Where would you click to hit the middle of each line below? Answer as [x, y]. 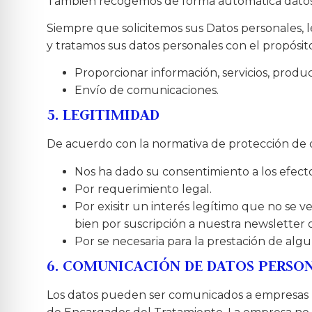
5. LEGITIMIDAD [103, 115]
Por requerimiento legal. [143, 189]
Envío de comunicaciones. [147, 91]
